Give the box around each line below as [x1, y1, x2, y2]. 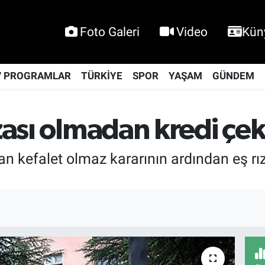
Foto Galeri [80, 24, 140, 40]
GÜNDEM [212, 70, 254, 82]
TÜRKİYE [80, 70, 122, 82]
